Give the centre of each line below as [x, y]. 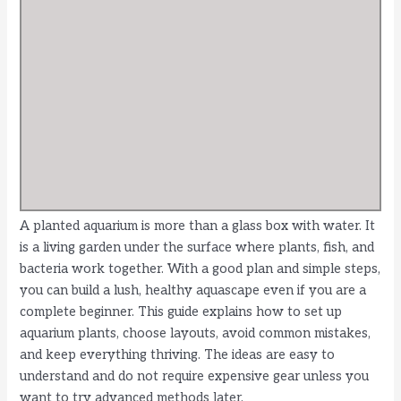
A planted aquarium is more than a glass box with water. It [198, 226]
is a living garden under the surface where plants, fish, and [197, 248]
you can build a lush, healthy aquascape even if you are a [193, 291]
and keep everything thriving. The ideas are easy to [178, 355]
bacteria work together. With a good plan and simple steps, [200, 269]
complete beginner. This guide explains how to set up [181, 312]
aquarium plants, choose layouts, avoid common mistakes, [196, 334]
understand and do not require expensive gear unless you [195, 377]
